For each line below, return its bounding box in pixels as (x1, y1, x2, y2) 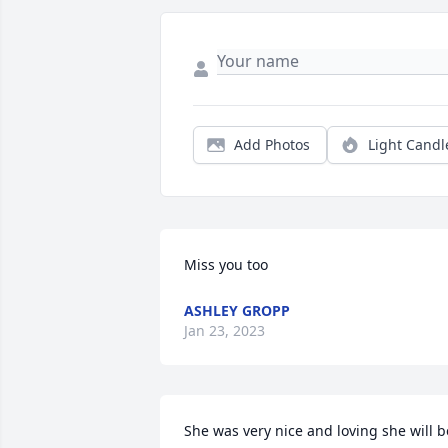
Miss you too (184, 255, 268, 275)
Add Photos (234, 135, 310, 155)
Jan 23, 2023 (184, 321, 265, 341)
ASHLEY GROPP (184, 301, 290, 321)
